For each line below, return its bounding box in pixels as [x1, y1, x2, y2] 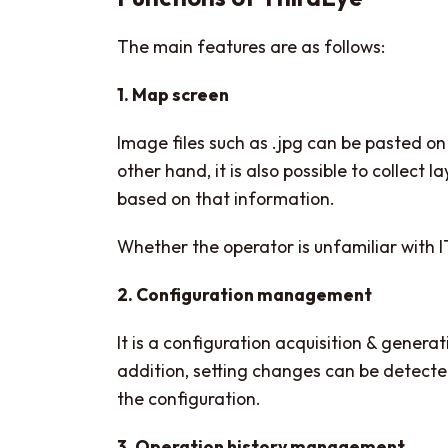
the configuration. [117, 387, 261, 411]
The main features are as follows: [117, 35, 385, 59]
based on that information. [117, 187, 335, 211]
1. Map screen [117, 83, 229, 107]
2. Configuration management [117, 283, 372, 307]
